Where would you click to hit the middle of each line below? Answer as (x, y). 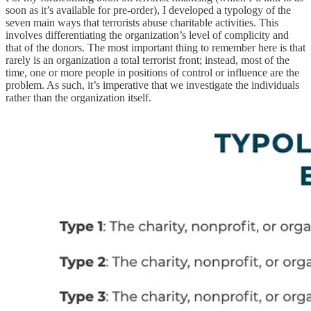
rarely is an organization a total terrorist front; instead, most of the (148, 60)
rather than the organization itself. (80, 97)
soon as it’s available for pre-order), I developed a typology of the (148, 10)
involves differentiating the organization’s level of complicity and (147, 35)
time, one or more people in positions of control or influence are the (152, 72)
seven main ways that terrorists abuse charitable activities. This (142, 22)
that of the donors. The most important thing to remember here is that (155, 47)
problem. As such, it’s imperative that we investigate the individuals (152, 85)
